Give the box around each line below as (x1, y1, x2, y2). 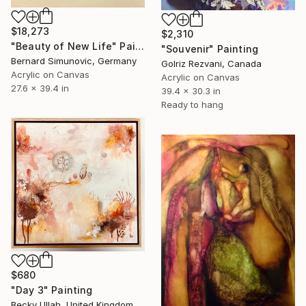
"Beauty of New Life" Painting (135, 40, 144, 53)
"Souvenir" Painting (161, 43, 259, 55)
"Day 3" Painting (11, 284, 93, 296)
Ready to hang (161, 99, 223, 111)
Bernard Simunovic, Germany (11, 55, 137, 67)
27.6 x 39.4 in (11, 83, 69, 94)
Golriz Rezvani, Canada (161, 58, 262, 70)
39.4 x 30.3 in (161, 85, 221, 97)
